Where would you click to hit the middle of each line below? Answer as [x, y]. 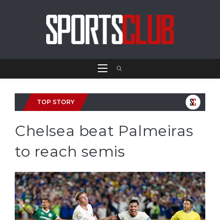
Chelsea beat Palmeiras [104, 131]
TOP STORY [56, 102]
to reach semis [70, 151]
